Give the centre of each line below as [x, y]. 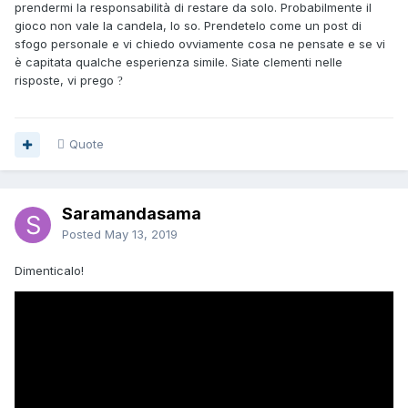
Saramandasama [132, 214]
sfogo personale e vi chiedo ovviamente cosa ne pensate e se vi [200, 44]
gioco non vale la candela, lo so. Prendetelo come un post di [188, 26]
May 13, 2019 [141, 235]
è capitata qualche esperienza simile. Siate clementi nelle [178, 62]
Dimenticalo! [51, 271]
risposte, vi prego [66, 81]
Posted [83, 235]
